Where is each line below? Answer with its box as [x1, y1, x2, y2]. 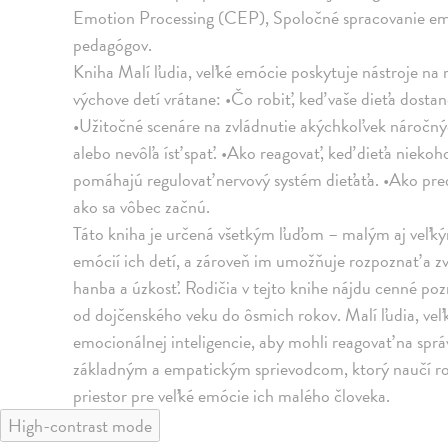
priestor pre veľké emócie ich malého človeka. [73, 382, 391, 409]
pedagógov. [73, 31, 153, 58]
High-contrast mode [8, 412, 152, 439]
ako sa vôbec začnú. [73, 193, 211, 220]
